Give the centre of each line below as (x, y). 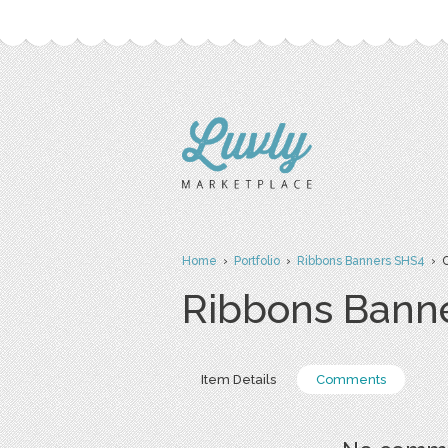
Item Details (238, 379)
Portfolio (257, 261)
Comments (351, 379)
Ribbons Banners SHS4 (361, 261)
